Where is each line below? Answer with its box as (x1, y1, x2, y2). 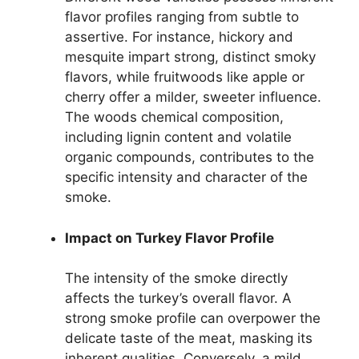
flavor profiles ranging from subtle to (65, 9, 299, 26)
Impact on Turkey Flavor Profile (65, 229, 274, 246)
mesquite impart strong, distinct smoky (65, 49, 316, 66)
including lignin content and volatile (65, 129, 292, 146)
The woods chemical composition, (65, 109, 284, 126)
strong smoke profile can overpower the (65, 310, 321, 327)
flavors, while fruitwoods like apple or (65, 69, 305, 86)
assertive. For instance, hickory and (65, 29, 293, 46)
